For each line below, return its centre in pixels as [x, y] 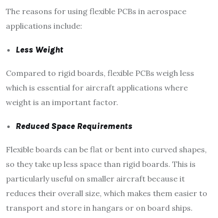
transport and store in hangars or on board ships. [99, 208]
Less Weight [39, 50]
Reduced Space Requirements [74, 126]
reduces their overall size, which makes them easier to [107, 193]
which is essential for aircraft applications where [97, 88]
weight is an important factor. [62, 102]
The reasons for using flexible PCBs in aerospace [96, 11]
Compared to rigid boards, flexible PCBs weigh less [100, 73]
